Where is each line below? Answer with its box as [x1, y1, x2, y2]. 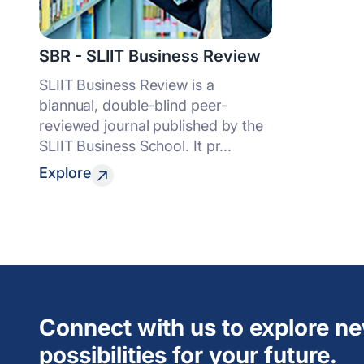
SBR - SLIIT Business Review [39, 46, 261, 66]
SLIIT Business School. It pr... [39, 137, 232, 154]
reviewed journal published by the [39, 117, 264, 134]
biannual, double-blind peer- [39, 97, 227, 114]
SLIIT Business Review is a [39, 76, 214, 93]
